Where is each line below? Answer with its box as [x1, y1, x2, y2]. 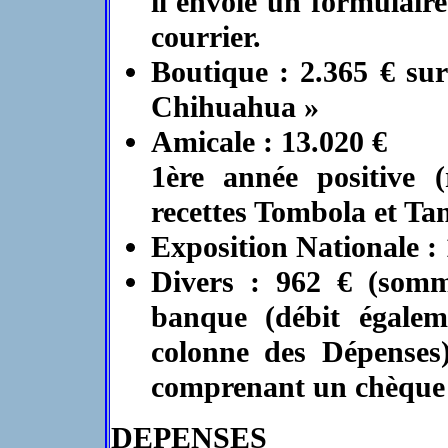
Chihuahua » [150, 90, 319, 124]
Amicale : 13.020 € [150, 125, 387, 159]
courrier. [150, 20, 261, 54]
